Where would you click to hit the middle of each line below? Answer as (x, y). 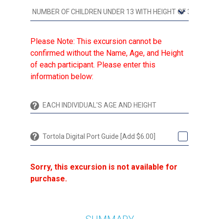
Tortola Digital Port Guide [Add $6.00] (99, 137)
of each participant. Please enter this (93, 65)
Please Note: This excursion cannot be (96, 42)
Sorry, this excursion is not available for (104, 167)
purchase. (49, 179)
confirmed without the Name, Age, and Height (107, 53)
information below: (62, 77)
